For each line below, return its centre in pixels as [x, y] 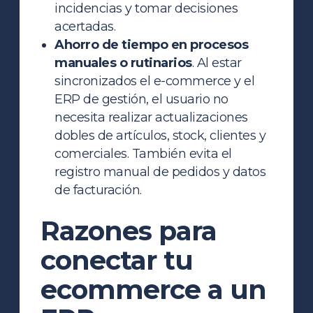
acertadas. [85, 26]
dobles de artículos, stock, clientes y [160, 135]
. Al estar [217, 63]
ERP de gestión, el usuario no [141, 99]
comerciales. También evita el [143, 153]
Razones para [129, 231]
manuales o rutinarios [123, 63]
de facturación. [98, 190]
